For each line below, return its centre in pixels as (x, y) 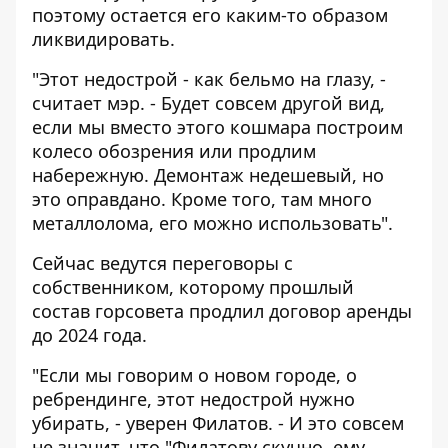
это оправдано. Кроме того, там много (202, 199)
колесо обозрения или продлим (174, 151)
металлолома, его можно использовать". (212, 223)
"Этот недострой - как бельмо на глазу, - (209, 79)
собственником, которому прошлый (193, 287)
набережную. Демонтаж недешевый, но (208, 175)
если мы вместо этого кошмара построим (217, 127)
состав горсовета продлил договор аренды (222, 311)
